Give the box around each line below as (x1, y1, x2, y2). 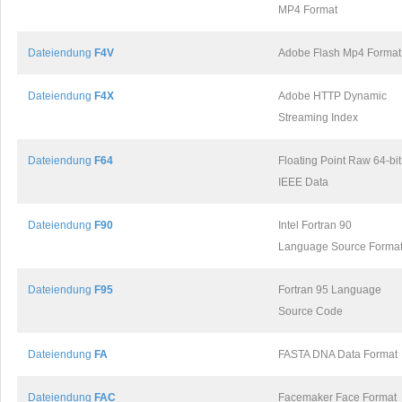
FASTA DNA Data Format (278, 348, 398, 361)
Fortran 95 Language (278, 284, 381, 296)
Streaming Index (278, 111, 358, 124)
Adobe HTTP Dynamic (278, 90, 387, 102)
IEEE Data (278, 176, 328, 188)
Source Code (278, 305, 343, 318)
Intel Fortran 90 (278, 219, 352, 232)
